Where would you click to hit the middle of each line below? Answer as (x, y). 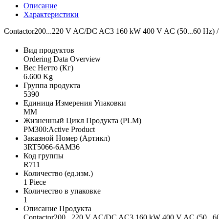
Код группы (44, 156)
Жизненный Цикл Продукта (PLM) (82, 121)
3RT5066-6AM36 (52, 147)
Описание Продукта (57, 209)
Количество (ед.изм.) (58, 174)
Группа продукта (52, 86)
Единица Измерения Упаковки (75, 103)
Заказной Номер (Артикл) (67, 138)
